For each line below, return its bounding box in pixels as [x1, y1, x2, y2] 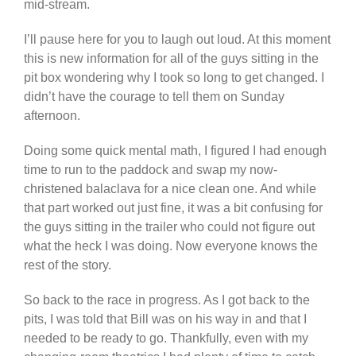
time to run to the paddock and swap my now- [24, 163, 277, 177]
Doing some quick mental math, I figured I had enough [24, 144, 327, 158]
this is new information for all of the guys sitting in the [24, 52, 319, 66]
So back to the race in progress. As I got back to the [24, 293, 310, 308]
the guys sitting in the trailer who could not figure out [24, 220, 315, 234]
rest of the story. [24, 258, 111, 273]
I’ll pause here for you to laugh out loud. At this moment [24, 33, 331, 47]
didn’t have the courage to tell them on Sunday [24, 90, 284, 104]
